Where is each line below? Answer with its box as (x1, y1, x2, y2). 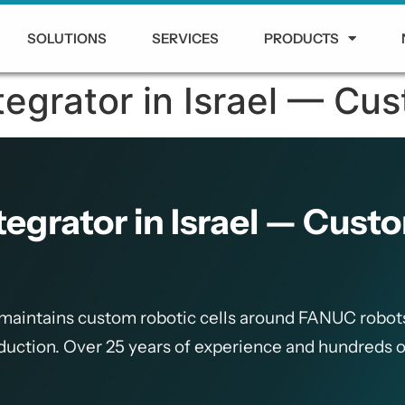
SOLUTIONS (27, 29, 108, 47)
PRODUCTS (264, 29, 340, 47)
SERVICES (152, 29, 220, 47)
